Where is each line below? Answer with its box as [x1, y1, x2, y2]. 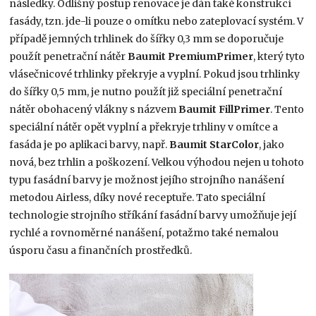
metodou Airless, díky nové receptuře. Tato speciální [9, 190, 266, 204]
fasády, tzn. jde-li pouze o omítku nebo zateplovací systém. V [9, 14, 304, 28]
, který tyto [253, 49, 305, 63]
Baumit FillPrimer [178, 102, 271, 116]
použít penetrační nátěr [9, 49, 128, 63]
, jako [259, 138, 285, 151]
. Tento [270, 102, 305, 116]
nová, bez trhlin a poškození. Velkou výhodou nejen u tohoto [9, 155, 305, 169]
